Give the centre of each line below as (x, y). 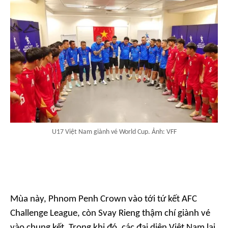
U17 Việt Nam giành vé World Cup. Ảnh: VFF (114, 132)
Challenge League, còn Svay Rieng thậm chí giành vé (110, 214)
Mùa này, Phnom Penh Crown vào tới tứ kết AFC (104, 199)
